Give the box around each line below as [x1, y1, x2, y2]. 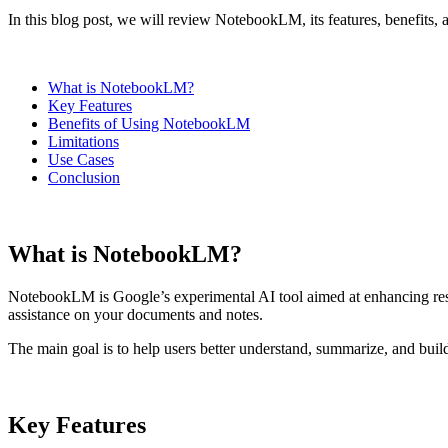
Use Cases [48, 150, 114, 168]
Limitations [48, 132, 119, 150]
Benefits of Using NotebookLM [48, 114, 250, 132]
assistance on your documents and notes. [8, 305, 263, 323]
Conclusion [48, 168, 120, 186]
